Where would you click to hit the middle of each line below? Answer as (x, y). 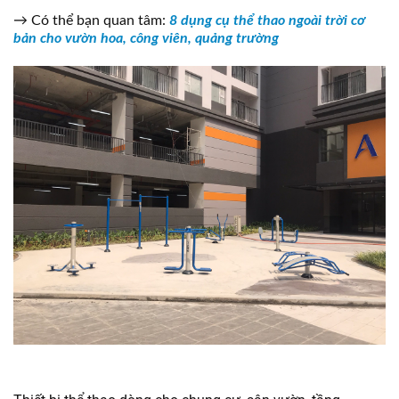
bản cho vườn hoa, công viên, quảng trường (146, 38)
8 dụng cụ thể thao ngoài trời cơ (267, 20)
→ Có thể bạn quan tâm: (90, 20)
